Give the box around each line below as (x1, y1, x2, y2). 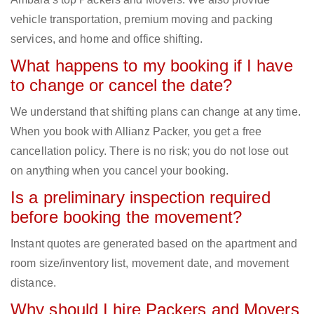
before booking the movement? (11, 207, 242, 227)
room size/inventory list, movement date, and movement (11, 257, 289, 270)
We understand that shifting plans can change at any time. (11, 106, 301, 118)
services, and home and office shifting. (11, 33, 203, 46)
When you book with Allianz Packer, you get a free (11, 125, 261, 138)
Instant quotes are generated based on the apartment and (11, 238, 298, 250)
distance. (11, 277, 56, 289)
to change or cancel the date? (11, 76, 232, 95)
